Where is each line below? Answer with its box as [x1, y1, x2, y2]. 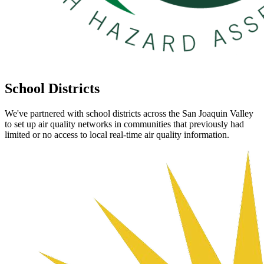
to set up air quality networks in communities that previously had [5, 118, 244, 129]
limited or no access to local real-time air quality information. [5, 129, 229, 140]
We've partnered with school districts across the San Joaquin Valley [5, 108, 253, 118]
